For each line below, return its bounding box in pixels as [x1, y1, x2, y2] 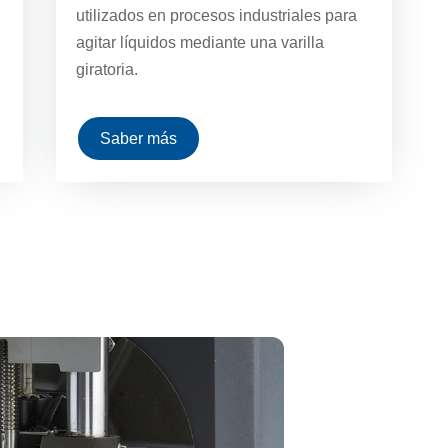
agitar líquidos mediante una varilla [75, 34, 324, 52]
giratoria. [75, 61, 138, 79]
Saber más [99, 130, 177, 148]
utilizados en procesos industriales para [75, 7, 357, 25]
